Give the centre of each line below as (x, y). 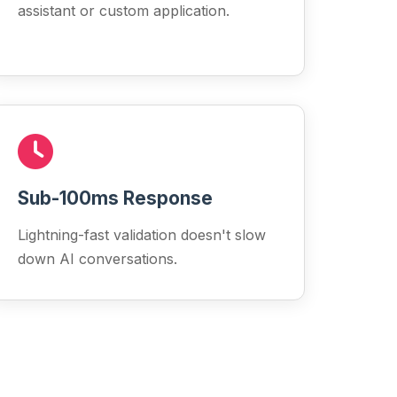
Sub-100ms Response (115, 198)
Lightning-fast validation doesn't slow (141, 235)
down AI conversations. (97, 259)
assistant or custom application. (123, 11)
